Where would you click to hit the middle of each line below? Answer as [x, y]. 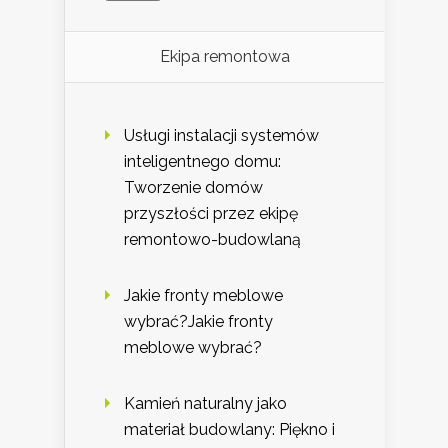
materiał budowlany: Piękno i [229, 430]
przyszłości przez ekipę [211, 214]
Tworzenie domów [193, 188]
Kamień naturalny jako [205, 404]
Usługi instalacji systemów [221, 136]
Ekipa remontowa [224, 57]
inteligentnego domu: [202, 162]
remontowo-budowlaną [212, 240]
